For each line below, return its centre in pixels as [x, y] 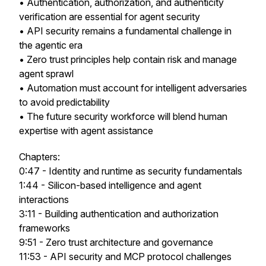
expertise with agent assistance [86, 131]
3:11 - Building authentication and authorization [119, 214]
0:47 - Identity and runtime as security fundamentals [131, 171]
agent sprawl [46, 74]
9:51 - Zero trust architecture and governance [116, 242]
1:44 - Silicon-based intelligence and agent [110, 185]
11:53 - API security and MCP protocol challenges [125, 256]
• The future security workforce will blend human [123, 116]
